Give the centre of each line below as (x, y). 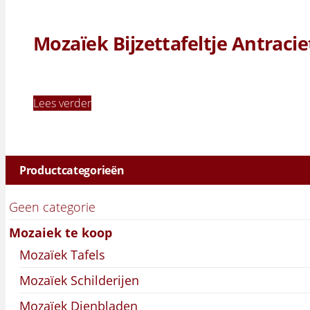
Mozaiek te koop (61, 232)
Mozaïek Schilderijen (79, 280)
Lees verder (62, 103)
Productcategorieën (72, 170)
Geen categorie (52, 207)
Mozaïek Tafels (62, 254)
